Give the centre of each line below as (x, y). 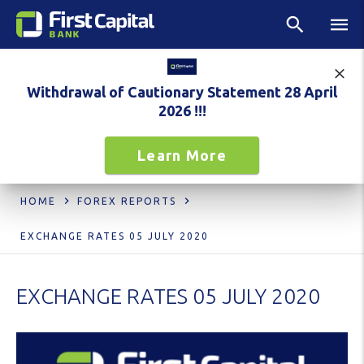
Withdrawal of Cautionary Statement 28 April (182, 92)
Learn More (182, 156)
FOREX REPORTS (127, 201)
